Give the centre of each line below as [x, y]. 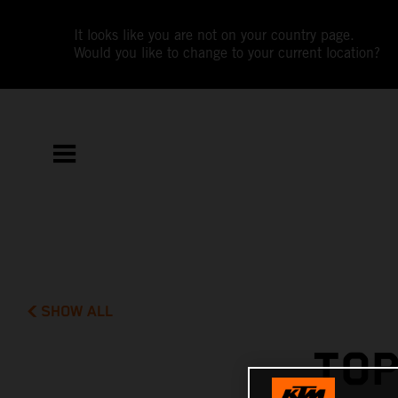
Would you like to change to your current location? [227, 53]
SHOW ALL [77, 311]
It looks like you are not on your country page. [215, 35]
